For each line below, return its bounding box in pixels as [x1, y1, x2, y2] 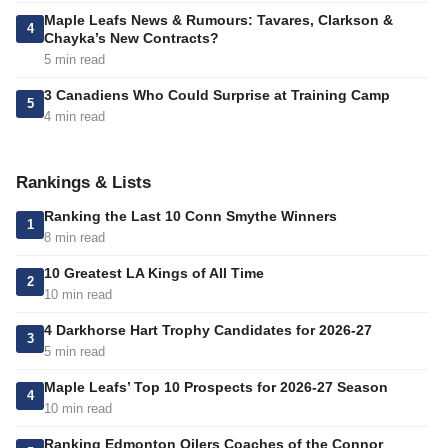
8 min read [44, 230, 105, 246]
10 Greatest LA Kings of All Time [44, 265, 264, 282]
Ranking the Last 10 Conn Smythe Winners [44, 208, 337, 225]
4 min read [44, 109, 105, 125]
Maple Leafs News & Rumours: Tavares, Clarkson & [44, 12, 393, 29]
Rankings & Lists [16, 173, 151, 193]
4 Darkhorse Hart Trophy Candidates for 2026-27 [44, 322, 372, 339]
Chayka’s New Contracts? [44, 30, 219, 47]
